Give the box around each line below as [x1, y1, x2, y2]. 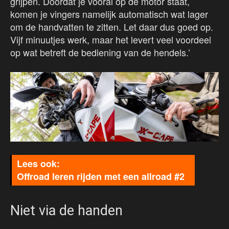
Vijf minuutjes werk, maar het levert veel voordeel [10, 33, 211, 47]
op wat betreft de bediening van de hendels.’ [10, 45, 190, 59]
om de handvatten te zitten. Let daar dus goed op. [10, 20, 213, 34]
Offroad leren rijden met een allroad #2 [17, 170, 185, 184]
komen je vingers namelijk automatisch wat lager [10, 7, 208, 21]
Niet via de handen [10, 202, 123, 219]
